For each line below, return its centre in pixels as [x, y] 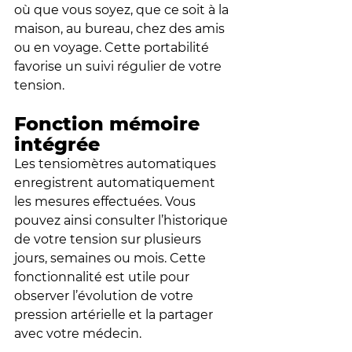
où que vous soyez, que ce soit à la [123, 10]
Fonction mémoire [110, 124]
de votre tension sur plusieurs [109, 240]
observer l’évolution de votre [105, 296]
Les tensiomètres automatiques [117, 164]
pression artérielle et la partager [115, 315]
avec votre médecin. [78, 334]
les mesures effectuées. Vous [106, 202]
